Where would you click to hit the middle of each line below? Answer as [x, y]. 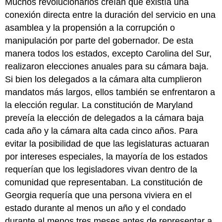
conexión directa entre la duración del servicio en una [111, 15]
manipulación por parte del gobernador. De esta [99, 41]
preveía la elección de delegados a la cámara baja [105, 118]
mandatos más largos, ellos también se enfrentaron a [110, 92]
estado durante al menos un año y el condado [96, 208]
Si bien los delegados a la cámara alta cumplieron [104, 80]
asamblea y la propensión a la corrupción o [90, 28]
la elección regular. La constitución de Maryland [99, 105]
